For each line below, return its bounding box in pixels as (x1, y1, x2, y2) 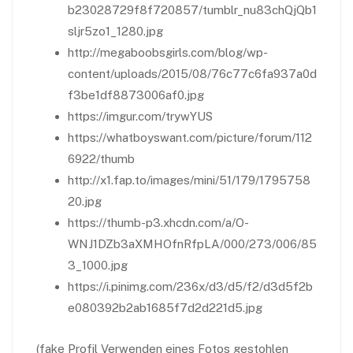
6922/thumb (68, 152, 135, 165)
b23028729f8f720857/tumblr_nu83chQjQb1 (68, 3, 317, 17)
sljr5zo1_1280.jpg (68, 24, 163, 38)
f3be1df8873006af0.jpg (68, 88, 204, 102)
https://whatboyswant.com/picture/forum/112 (68, 131, 312, 144)
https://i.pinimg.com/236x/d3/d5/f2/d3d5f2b (68, 280, 313, 293)
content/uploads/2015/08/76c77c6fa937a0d (68, 67, 317, 80)
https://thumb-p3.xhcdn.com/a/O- (68, 216, 249, 229)
